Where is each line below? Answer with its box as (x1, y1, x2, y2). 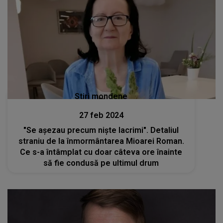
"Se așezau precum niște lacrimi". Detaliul (23, 125, 179, 135)
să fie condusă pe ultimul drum (43, 158, 159, 168)
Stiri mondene (75, 91, 128, 101)
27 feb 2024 (79, 110, 123, 120)
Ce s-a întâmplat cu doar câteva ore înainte (20, 147, 183, 157)
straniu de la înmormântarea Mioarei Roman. (18, 136, 184, 146)
